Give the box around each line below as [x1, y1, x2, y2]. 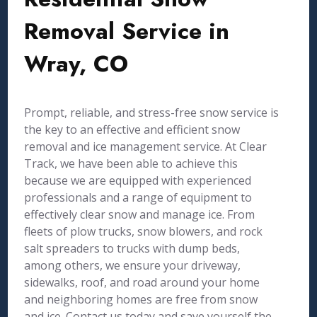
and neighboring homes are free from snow [24, 292, 258, 307]
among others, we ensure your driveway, [24, 258, 241, 273]
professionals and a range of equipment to [24, 190, 253, 205]
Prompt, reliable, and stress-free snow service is [24, 105, 279, 120]
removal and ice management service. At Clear [24, 139, 267, 154]
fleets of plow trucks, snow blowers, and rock [24, 224, 263, 239]
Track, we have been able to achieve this [24, 156, 238, 171]
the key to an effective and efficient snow [24, 122, 241, 137]
